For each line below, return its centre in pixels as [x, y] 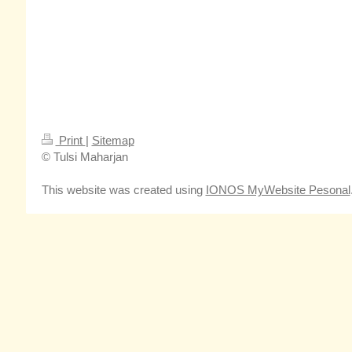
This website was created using [123, 189]
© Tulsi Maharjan [84, 156]
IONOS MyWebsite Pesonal [278, 189]
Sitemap [113, 140]
